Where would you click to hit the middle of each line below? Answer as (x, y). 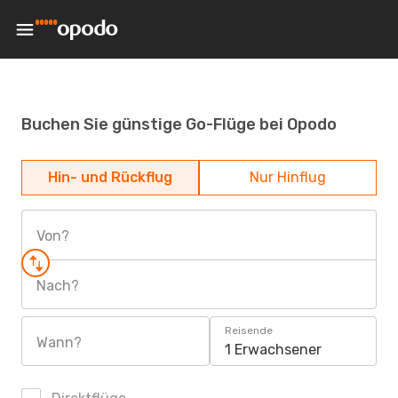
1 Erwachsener (273, 350)
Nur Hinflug (288, 177)
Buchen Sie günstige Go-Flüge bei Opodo (179, 124)
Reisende (249, 330)
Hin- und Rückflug (110, 177)
